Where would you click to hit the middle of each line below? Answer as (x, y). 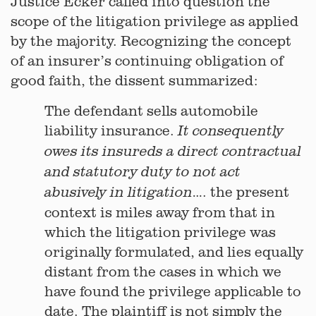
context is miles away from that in (160, 212)
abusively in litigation (119, 192)
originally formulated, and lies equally (174, 251)
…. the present (241, 192)
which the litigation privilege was (160, 232)
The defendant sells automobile (151, 110)
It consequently (231, 131)
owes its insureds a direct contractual (173, 151)
